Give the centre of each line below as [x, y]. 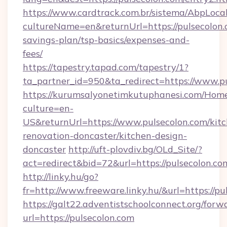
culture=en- [48, 108]
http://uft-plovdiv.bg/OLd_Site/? [135, 149]
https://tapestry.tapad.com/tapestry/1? [106, 67]
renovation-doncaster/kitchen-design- [105, 136]
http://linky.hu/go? [61, 177]
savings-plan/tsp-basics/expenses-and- [106, 40]
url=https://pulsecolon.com [79, 218]
